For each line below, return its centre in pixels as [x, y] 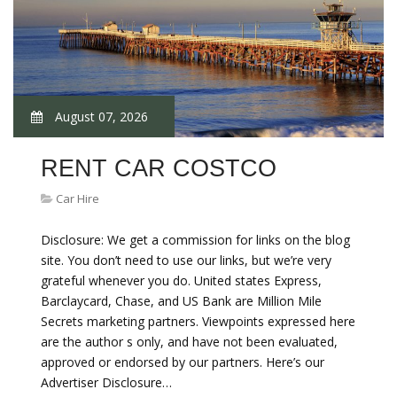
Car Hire [78, 198]
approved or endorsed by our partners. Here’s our [183, 362]
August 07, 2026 [100, 117]
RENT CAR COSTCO [159, 168]
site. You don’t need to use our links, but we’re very [186, 260]
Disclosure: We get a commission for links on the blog [195, 240]
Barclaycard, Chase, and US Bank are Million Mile [181, 301]
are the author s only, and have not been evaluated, [189, 342]
